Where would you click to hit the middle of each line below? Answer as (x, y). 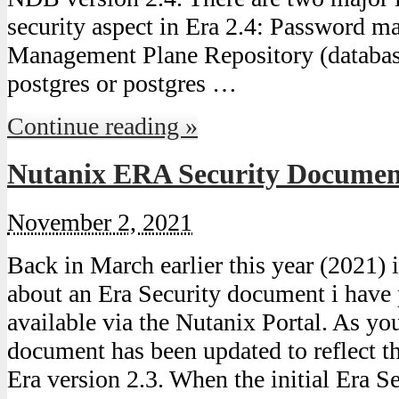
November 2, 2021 (100, 223)
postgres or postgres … (122, 84)
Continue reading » (102, 126)
